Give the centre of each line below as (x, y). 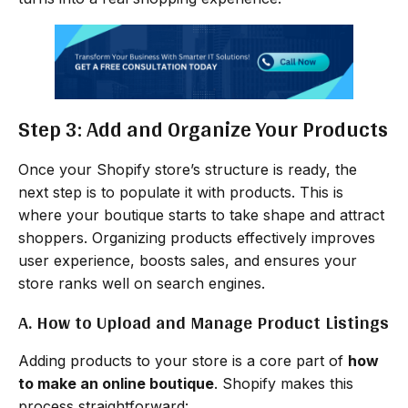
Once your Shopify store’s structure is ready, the (188, 169)
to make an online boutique (116, 383)
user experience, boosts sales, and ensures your (188, 260)
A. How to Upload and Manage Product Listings (204, 322)
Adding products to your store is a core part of (183, 360)
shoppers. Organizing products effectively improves (197, 237)
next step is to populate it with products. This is (181, 192)
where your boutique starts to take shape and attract (201, 214)
